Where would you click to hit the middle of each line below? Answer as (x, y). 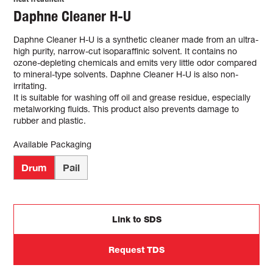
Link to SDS (136, 219)
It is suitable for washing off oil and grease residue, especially (132, 97)
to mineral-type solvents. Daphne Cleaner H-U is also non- (126, 74)
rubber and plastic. (50, 120)
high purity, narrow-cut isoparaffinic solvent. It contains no (126, 51)
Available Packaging (53, 144)
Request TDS (136, 250)
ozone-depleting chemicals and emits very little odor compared (135, 62)
